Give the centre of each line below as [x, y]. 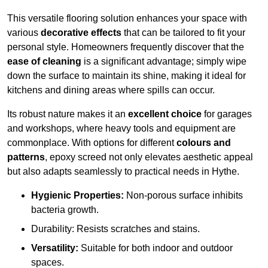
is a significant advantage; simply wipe [164, 62]
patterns [26, 157]
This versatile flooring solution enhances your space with [127, 19]
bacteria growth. [65, 210]
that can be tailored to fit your [183, 33]
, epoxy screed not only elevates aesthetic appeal [149, 157]
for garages [227, 114]
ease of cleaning [44, 62]
